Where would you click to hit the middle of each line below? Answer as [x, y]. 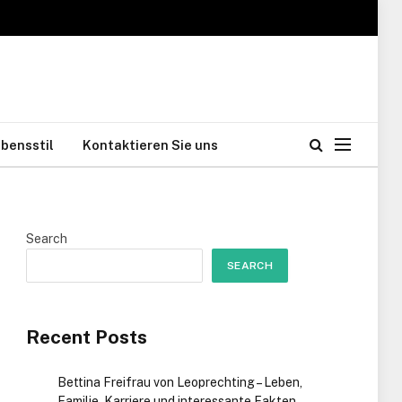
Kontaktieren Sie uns [150, 144]
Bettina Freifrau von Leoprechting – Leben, [180, 383]
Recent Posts [87, 337]
